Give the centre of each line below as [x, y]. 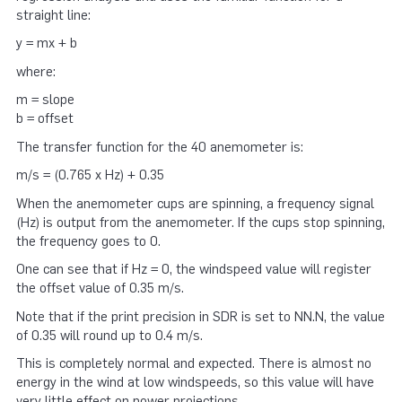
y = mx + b [47, 43]
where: [36, 71]
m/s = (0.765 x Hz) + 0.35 [90, 175]
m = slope [45, 100]
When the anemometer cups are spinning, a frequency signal [195, 203]
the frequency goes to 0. [88, 241]
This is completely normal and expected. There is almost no [194, 363]
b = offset [45, 118]
